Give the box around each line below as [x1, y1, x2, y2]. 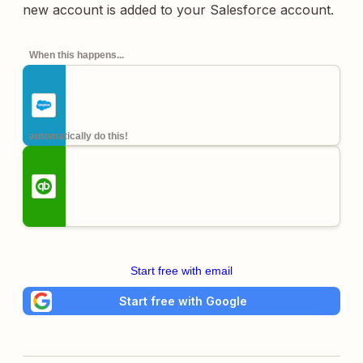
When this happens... [29, 49, 124, 61]
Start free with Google [119, 293, 247, 308]
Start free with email [130, 264, 233, 277]
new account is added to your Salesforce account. [23, 2, 334, 18]
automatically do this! [29, 130, 128, 142]
